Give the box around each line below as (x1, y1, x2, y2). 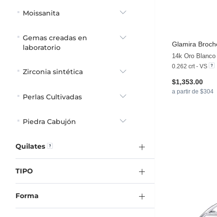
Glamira (172, 40, 196, 48)
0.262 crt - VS (172, 63, 207, 70)
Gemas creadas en (23, 33, 87, 43)
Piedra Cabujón (23, 117, 76, 126)
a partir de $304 (172, 88, 214, 95)
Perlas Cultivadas (23, 92, 82, 101)
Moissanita (23, 8, 60, 17)
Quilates (15, 142, 45, 151)
